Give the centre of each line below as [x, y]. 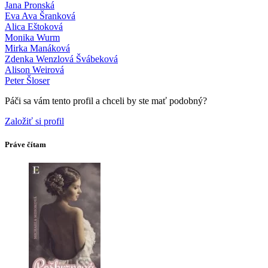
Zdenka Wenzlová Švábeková [61, 59]
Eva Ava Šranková [40, 16]
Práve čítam [25, 145]
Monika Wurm [32, 38]
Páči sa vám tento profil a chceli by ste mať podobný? [106, 101]
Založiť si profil [34, 121]
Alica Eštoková [34, 27]
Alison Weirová [34, 70]
